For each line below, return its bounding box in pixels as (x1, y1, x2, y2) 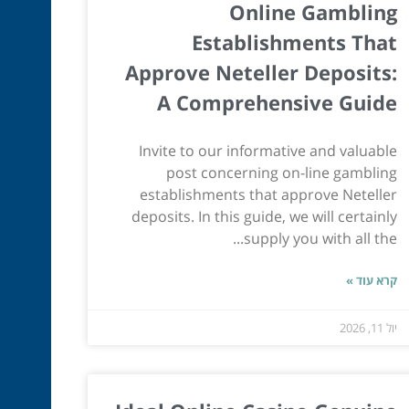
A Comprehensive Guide (156, 88, 397, 116)
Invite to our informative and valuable (138, 140, 397, 161)
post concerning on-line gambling (165, 162, 397, 183)
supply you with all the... (243, 227, 397, 248)
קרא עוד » (345, 271, 397, 288)
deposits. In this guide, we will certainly (131, 205, 397, 226)
